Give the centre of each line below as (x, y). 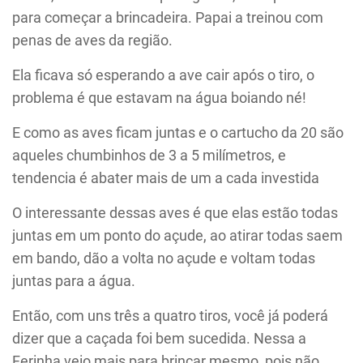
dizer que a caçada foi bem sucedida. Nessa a (159, 339)
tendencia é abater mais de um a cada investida (166, 178)
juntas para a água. (74, 281)
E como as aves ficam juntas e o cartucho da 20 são (178, 133)
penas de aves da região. (92, 41)
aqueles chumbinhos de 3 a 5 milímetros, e (149, 156)
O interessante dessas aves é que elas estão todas (175, 213)
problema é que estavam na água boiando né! (159, 98)
